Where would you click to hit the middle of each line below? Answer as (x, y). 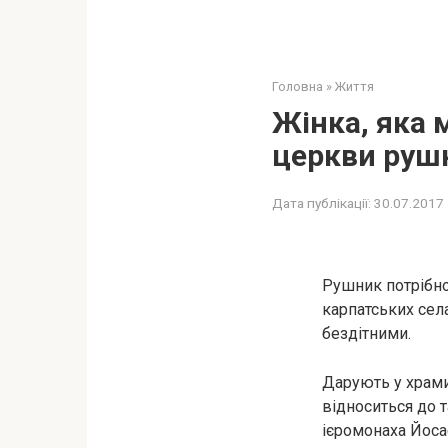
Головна (297, 86)
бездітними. (366, 333)
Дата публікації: (321, 203)
